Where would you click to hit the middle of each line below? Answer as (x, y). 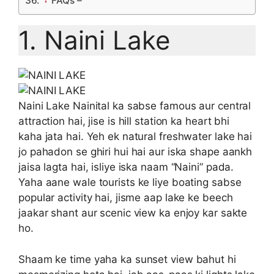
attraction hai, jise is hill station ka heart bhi (124, 121)
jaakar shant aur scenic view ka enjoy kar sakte (133, 213)
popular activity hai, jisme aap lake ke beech (126, 198)
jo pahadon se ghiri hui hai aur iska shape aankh (135, 152)
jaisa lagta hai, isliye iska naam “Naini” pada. (126, 167)
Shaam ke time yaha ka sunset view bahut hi (127, 259)
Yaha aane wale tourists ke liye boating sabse (130, 183)
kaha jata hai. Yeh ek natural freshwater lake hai (135, 137)
